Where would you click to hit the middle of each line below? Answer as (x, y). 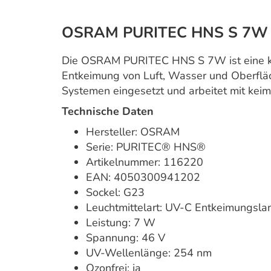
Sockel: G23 (115, 192)
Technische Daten (108, 111)
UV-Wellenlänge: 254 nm (149, 253)
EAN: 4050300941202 (143, 177)
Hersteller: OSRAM (133, 132)
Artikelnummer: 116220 (145, 162)
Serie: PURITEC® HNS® (146, 147)
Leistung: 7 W (121, 223)
